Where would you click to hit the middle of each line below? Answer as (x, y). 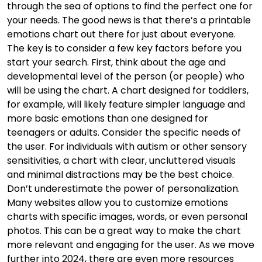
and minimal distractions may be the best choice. (120, 174)
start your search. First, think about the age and (116, 62)
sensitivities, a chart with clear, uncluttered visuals (121, 160)
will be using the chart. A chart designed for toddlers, (128, 90)
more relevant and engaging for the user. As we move (131, 244)
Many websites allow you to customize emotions (118, 202)
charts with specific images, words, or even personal (127, 216)
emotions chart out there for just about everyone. (121, 34)
